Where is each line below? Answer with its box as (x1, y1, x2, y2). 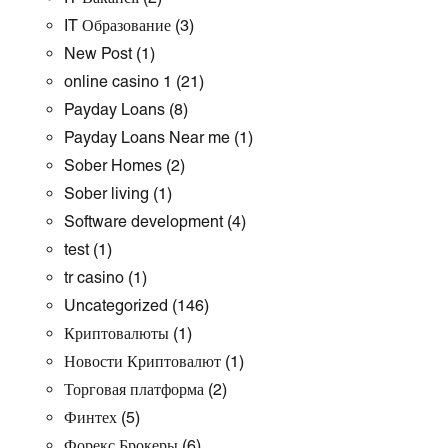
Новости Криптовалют (64, 352, 221, 371)
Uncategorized (64, 296, 168, 315)
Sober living (64, 184, 149, 203)
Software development (64, 212, 223, 231)
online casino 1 (64, 72, 172, 91)
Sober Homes (64, 156, 162, 175)
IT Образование (64, 16, 171, 35)
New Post (64, 44, 132, 63)
